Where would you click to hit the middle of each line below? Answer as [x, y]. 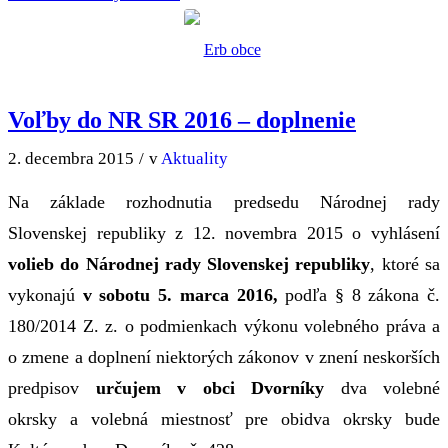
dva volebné [390, 388]
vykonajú [45, 295]
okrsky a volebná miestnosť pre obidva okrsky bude [224, 419]
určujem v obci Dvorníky [218, 388]
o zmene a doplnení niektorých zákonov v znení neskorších [224, 357]
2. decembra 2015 [71, 158]
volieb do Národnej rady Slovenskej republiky [189, 264]
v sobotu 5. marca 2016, [184, 295]
